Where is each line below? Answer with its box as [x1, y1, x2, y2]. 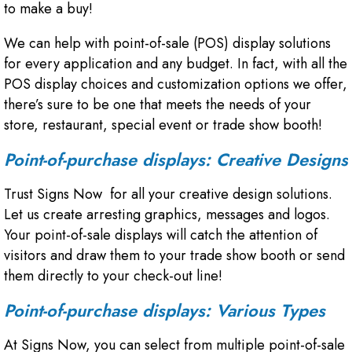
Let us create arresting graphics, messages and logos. [4, 203, 330, 225]
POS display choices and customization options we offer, [4, 73, 347, 94]
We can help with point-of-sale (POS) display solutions [4, 32, 331, 53]
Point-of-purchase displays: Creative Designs [4, 146, 348, 172]
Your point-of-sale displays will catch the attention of [4, 224, 317, 245]
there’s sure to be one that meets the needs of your [4, 93, 311, 115]
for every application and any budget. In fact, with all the [4, 53, 347, 74]
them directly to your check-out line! [4, 265, 226, 286]
